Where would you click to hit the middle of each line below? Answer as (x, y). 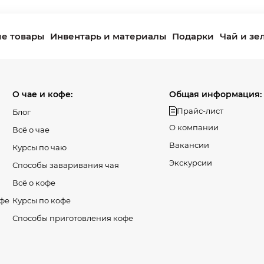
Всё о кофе (34, 183)
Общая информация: (216, 94)
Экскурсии (191, 163)
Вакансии (189, 145)
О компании (194, 127)
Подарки (193, 36)
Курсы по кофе (41, 200)
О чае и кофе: (42, 94)
